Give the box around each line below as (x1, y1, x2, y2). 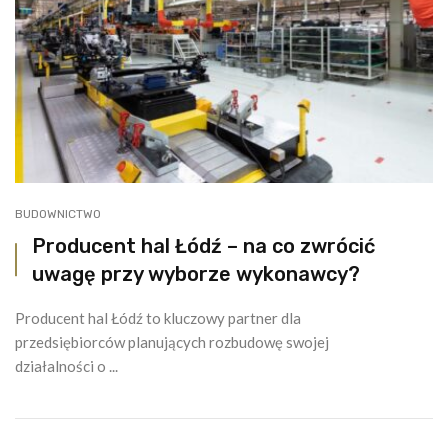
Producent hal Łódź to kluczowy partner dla (15, 308, 301, 327)
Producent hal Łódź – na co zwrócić (32, 233, 375, 258)
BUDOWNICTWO (15, 206, 101, 221)
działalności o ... (15, 356, 118, 375)
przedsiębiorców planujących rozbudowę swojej (15, 332, 329, 351)
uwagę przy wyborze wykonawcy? (32, 261, 360, 286)
